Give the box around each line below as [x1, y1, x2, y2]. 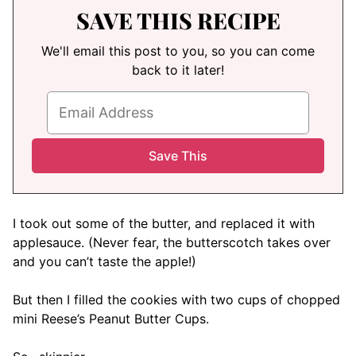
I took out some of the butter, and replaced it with [13, 215, 315, 231]
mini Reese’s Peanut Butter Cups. [13, 310, 209, 327]
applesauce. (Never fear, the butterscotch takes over [13, 234, 331, 250]
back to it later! [132, 62, 224, 79]
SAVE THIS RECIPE [75, 6, 281, 36]
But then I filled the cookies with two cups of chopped [13, 291, 340, 308]
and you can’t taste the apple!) [13, 253, 196, 269]
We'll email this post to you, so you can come [41, 43, 315, 60]
